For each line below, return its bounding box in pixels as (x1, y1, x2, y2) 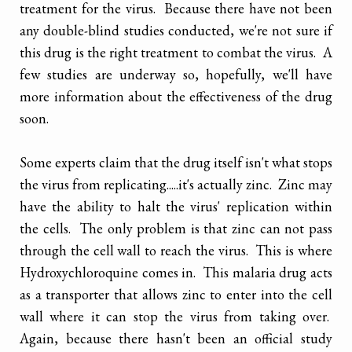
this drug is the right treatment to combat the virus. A (20, 42, 332, 61)
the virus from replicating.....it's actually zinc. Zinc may (20, 174, 332, 193)
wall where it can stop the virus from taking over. (20, 306, 332, 325)
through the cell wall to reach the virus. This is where (20, 240, 332, 259)
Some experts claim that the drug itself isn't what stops (20, 152, 332, 171)
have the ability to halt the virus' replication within (20, 196, 332, 215)
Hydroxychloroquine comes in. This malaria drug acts (20, 262, 332, 281)
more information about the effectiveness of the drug (20, 86, 332, 105)
